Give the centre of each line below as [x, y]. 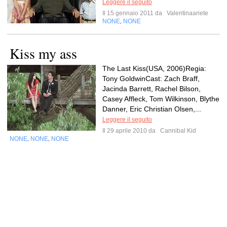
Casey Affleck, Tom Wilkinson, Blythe [161, 99]
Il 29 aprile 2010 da [130, 131]
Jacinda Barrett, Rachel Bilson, [152, 89]
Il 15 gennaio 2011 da [134, 13]
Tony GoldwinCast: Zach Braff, [151, 79]
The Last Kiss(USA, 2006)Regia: [154, 68]
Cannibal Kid [177, 131]
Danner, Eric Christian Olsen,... [152, 109]
